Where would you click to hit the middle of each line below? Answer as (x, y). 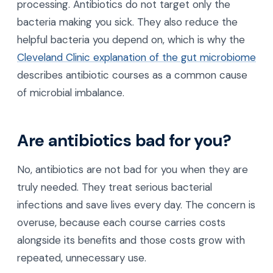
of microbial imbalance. (71, 92)
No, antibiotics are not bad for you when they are (133, 170)
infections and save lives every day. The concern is (136, 205)
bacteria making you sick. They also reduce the (127, 22)
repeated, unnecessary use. (82, 258)
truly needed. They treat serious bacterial (115, 187)
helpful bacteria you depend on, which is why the (131, 39)
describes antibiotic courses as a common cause (132, 75)
